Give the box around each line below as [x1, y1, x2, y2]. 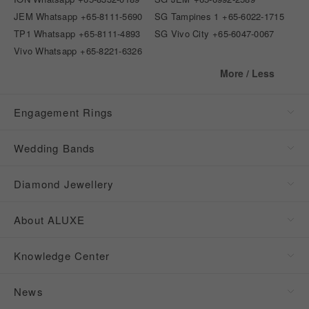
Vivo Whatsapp [14, 43, 77, 57]
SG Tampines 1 [154, 9, 219, 23]
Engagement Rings [14, 104, 114, 119]
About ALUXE [14, 212, 86, 227]
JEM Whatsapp [14, 9, 78, 23]
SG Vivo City [154, 26, 210, 40]
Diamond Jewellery [14, 176, 114, 191]
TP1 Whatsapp [14, 26, 76, 40]
